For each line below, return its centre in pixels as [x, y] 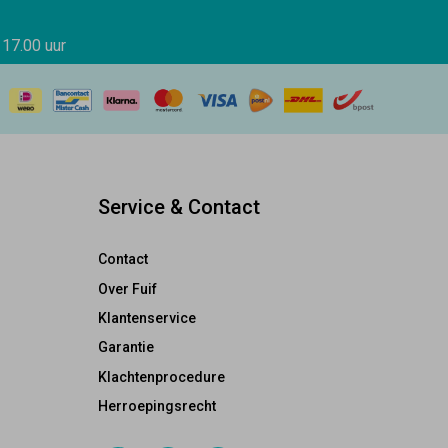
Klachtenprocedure [161, 376]
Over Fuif [127, 288]
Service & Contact [178, 207]
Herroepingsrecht [156, 406]
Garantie [125, 347]
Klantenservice [146, 318]
